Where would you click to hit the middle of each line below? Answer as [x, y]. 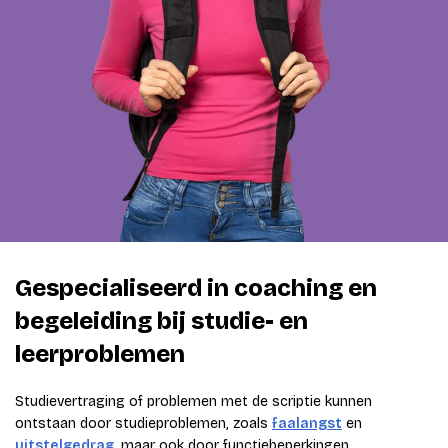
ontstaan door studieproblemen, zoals [143, 424]
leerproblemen [100, 354]
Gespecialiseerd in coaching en [196, 288]
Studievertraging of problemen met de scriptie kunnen [193, 402]
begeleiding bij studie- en [161, 321]
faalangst [307, 424]
